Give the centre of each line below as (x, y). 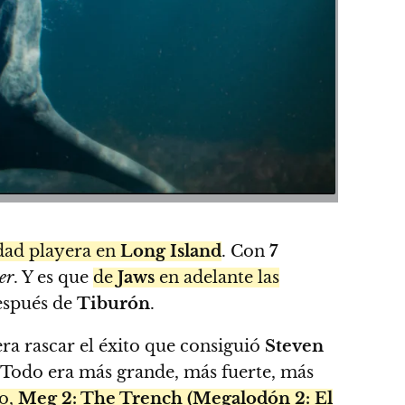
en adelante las (217, 277)
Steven (294, 346)
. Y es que (53, 277)
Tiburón (113, 303)
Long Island (171, 251)
